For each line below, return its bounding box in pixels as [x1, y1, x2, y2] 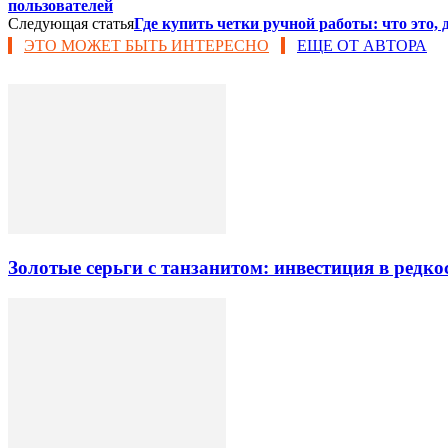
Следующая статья [8, 15, 134, 33]
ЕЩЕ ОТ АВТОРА [297, 37, 427, 55]
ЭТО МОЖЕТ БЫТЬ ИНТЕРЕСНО [24, 37, 269, 55]
